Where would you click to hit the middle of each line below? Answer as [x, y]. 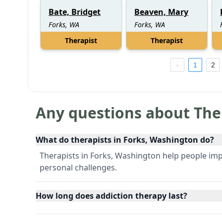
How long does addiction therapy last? [111, 195]
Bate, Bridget [75, 12]
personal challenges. [78, 167]
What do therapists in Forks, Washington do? [125, 139]
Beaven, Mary [162, 12]
